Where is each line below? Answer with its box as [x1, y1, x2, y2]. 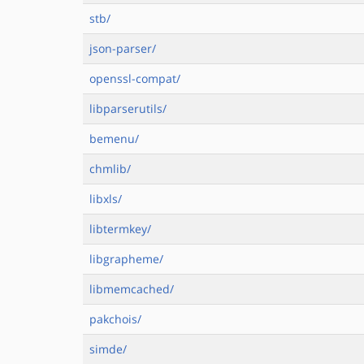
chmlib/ [89, 161, 131, 176]
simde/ [89, 341, 127, 357]
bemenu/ [89, 131, 139, 146]
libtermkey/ [89, 221, 151, 236]
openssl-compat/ [89, 71, 180, 86]
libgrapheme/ [89, 251, 163, 266]
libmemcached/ [89, 281, 174, 297]
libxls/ [89, 191, 122, 206]
